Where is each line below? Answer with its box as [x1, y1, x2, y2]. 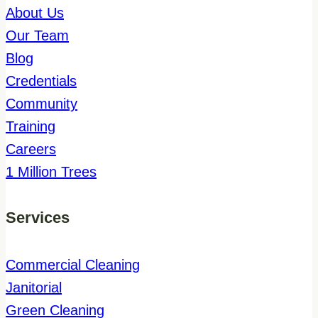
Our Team [6, 27, 69, 43]
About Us [6, 4, 64, 21]
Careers [6, 141, 56, 157]
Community [6, 95, 77, 111]
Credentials [6, 72, 77, 89]
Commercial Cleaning [6, 256, 140, 273]
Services [6, 209, 70, 227]
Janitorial [6, 279, 62, 295]
